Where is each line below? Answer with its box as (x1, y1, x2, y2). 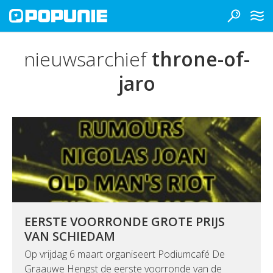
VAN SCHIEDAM (24, 228, 115, 244)
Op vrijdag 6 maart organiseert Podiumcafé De (24, 247, 225, 261)
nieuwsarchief (23, 46, 152, 72)
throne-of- (151, 46, 250, 72)
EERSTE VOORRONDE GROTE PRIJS (24, 213, 225, 230)
